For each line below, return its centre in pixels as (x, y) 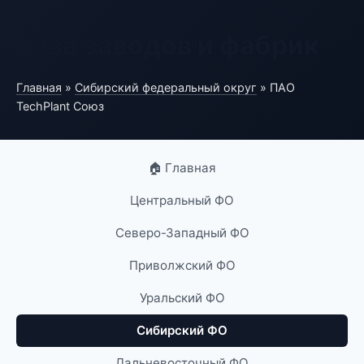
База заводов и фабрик (168, 45)
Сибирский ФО (182, 330)
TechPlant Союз (60, 106)
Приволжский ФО (182, 265)
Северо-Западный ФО (182, 233)
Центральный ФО (182, 200)
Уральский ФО (182, 298)
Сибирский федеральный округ (166, 87)
